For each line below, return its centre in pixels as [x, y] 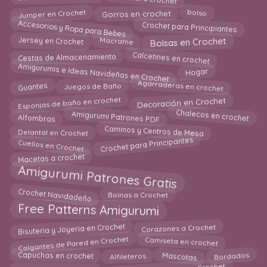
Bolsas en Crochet [188, 41]
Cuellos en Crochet [51, 144]
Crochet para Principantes [147, 144]
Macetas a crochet [51, 159]
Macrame [117, 41]
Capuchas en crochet [55, 256]
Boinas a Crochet [138, 193]
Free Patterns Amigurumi [88, 209]
